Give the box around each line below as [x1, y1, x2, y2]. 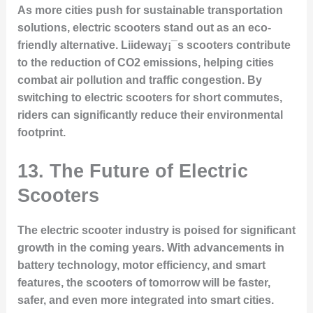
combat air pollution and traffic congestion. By [17, 73, 262, 86]
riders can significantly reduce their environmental [17, 108, 283, 121]
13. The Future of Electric [17, 160, 248, 182]
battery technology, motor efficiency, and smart [17, 259, 265, 272]
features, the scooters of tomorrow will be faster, [17, 277, 270, 289]
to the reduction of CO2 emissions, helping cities [17, 56, 274, 68]
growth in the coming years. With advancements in [17, 242, 284, 254]
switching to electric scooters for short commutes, [17, 91, 282, 103]
